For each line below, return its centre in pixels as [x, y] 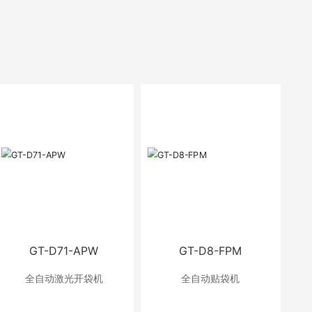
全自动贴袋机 [211, 278]
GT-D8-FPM [211, 250]
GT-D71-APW [64, 250]
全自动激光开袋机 [64, 278]
